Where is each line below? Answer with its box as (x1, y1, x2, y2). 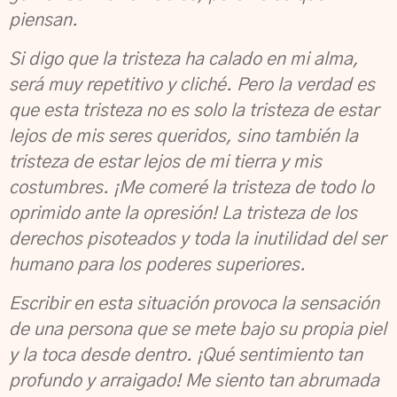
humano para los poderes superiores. (9, 256, 306, 274)
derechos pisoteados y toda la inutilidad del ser (9, 230, 385, 248)
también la (274, 128, 358, 145)
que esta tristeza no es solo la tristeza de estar (9, 102, 378, 120)
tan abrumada (268, 372, 379, 390)
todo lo (319, 179, 374, 197)
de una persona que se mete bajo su (9, 321, 301, 339)
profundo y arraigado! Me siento (9, 372, 268, 390)
